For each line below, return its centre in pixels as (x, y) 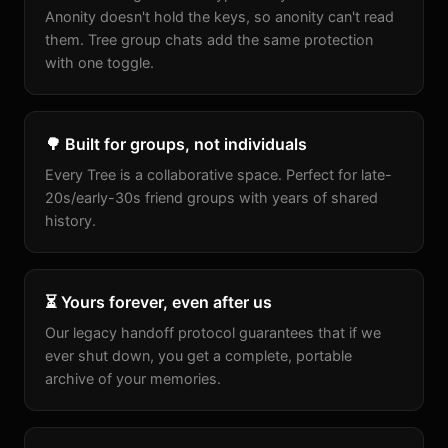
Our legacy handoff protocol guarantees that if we (213, 332)
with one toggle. (99, 62)
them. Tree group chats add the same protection (209, 39)
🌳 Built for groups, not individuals (176, 144)
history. (70, 220)
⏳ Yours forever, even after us (158, 302)
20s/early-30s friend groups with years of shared (211, 197)
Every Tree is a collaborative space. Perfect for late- (218, 174)
